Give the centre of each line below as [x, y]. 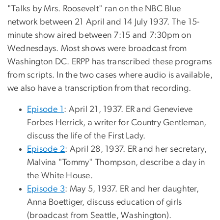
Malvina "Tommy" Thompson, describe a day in [116, 162]
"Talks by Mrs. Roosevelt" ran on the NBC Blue [94, 9]
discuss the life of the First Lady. [86, 136]
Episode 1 [46, 109]
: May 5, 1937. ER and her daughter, [132, 189]
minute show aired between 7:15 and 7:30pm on [99, 35]
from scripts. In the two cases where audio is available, [110, 75]
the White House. [60, 176]
